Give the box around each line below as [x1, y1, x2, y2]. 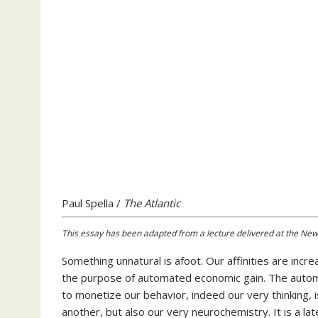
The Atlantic [124, 195, 180, 210]
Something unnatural [62, 253, 161, 268]
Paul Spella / [62, 195, 124, 210]
